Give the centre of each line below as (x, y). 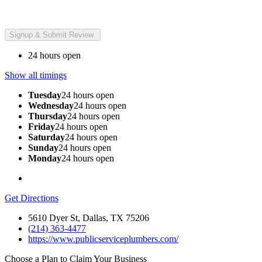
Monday (45, 158)
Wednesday (51, 105)
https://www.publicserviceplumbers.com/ (103, 239)
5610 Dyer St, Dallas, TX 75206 (89, 218)
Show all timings (36, 75)
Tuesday (45, 95)
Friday (42, 126)
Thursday (48, 116)
